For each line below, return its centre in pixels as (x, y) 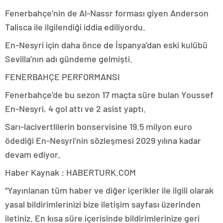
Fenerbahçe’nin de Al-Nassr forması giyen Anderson (107, 13)
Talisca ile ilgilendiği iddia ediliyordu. (75, 27)
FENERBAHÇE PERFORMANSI (62, 76)
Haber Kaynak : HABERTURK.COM (70, 172)
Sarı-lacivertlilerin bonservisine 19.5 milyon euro (99, 126)
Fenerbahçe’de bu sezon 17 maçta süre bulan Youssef (109, 94)
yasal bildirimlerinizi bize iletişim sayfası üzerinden (103, 204)
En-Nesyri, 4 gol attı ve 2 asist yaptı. (75, 108)
